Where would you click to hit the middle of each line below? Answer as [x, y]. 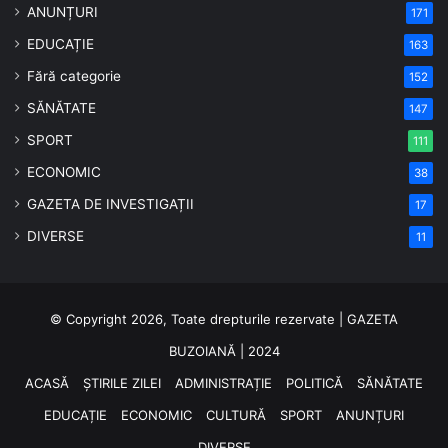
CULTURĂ [236, 414]
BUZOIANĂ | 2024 [224, 350]
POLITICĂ [314, 382]
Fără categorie [74, 75]
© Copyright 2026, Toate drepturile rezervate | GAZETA [224, 318]
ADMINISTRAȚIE [223, 382]
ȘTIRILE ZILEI [122, 382]
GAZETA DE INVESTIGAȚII [110, 203]
